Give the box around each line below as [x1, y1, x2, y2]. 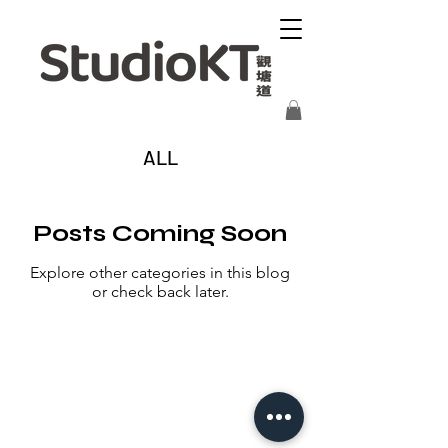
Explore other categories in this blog [30, 263, 290, 283]
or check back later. [91, 282, 229, 302]
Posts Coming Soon [33, 219, 287, 249]
